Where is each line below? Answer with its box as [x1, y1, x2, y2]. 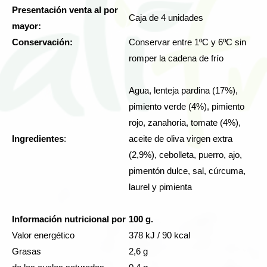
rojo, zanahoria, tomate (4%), [129, 117, 241, 128]
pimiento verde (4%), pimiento [129, 101, 244, 112]
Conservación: [12, 37, 128, 48]
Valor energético [12, 230, 74, 241]
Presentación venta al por [12, 5, 118, 15]
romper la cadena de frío [129, 53, 226, 64]
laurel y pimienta [129, 182, 192, 193]
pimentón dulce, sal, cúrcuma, [129, 166, 246, 176]
